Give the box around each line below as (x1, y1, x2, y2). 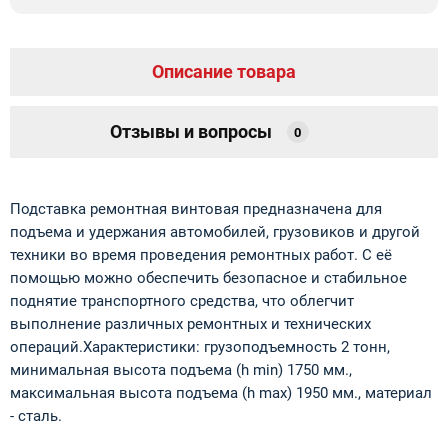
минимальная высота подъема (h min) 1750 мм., (10, 361, 352, 380)
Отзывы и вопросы (109, 121, 272, 143)
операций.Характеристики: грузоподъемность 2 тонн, (10, 338, 390, 357)
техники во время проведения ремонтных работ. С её (10, 246, 392, 265)
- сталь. (10, 407, 62, 426)
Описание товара (152, 61, 296, 83)
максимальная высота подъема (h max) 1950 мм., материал (10, 384, 432, 403)
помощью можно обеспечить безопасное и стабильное (10, 269, 407, 288)
